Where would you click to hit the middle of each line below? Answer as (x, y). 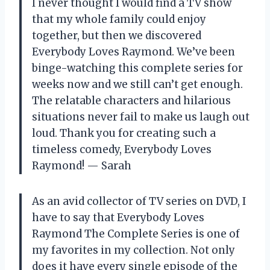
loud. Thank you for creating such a (124, 133)
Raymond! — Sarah (82, 165)
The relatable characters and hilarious (131, 100)
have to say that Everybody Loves (118, 217)
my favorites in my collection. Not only (133, 250)
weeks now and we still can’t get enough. (137, 84)
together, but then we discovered (117, 35)
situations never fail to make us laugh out (141, 117)
